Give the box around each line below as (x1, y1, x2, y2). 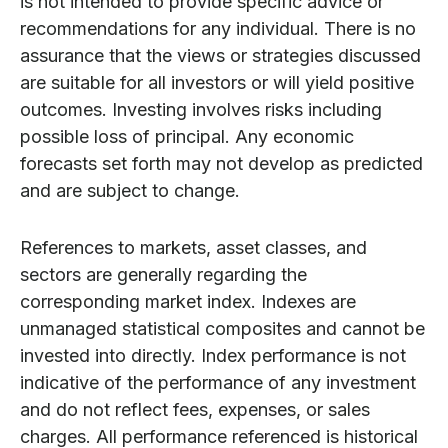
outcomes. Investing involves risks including (20, 99, 382, 121)
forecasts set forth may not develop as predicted (20, 153, 423, 175)
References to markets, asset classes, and (20, 237, 367, 259)
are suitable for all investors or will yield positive (20, 72, 414, 94)
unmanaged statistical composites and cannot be (20, 318, 425, 340)
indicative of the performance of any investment (20, 372, 416, 394)
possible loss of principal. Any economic (20, 126, 354, 148)
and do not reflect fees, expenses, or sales (20, 399, 370, 421)
